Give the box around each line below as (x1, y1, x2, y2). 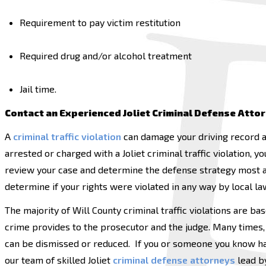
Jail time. (20, 83, 59, 94)
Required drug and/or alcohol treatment (20, 50, 192, 61)
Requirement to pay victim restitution (20, 17, 180, 28)
